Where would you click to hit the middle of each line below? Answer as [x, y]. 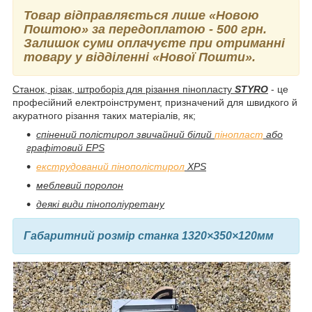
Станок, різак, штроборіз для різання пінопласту [124, 89]
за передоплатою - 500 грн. [178, 30]
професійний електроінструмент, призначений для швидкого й [155, 103]
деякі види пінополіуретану [100, 204]
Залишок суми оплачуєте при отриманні [154, 44]
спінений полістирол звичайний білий [125, 135]
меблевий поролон [80, 186]
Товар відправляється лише [116, 16]
